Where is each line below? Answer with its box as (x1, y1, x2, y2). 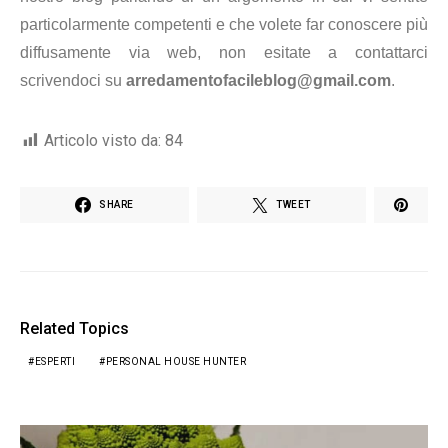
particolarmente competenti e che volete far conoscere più (20, 16, 428, 34)
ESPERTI (34, 356, 75, 368)
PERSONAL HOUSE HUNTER (105, 356, 246, 368)
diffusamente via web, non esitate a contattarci (20, 44, 428, 62)
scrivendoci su (20, 72, 126, 90)
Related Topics (20, 319, 129, 339)
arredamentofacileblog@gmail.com (126, 72, 391, 90)
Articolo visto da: (44, 131, 161, 151)
